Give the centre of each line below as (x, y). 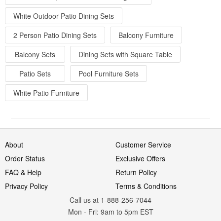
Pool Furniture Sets (109, 73)
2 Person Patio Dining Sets (55, 35)
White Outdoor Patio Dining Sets (64, 16)
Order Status (25, 158)
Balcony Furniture (146, 35)
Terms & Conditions (146, 186)
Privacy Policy (26, 186)
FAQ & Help (23, 172)
